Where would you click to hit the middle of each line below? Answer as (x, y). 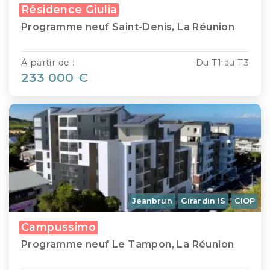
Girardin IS (203, 201)
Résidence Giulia (69, 9)
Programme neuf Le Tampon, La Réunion (128, 245)
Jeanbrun (152, 201)
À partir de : (48, 62)
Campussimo (58, 227)
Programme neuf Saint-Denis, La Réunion (128, 27)
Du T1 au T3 (222, 62)
